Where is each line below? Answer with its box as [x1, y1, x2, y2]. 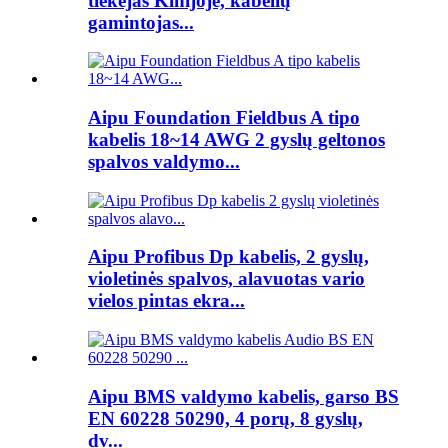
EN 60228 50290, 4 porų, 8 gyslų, [88, 407, 363, 429]
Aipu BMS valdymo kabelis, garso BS [88, 385, 399, 407]
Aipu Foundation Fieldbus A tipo [88, 106, 360, 128]
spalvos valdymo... [88, 150, 240, 172]
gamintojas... [88, 11, 194, 33]
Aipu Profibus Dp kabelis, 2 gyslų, [88, 246, 369, 268]
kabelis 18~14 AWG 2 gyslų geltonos [88, 128, 385, 150]
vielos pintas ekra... [88, 290, 245, 312]
